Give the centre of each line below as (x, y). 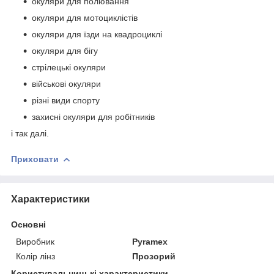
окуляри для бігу (65, 50)
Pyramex (150, 241)
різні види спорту (66, 100)
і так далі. (30, 133)
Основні (28, 224)
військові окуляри (66, 83)
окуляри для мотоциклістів (85, 17)
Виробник (35, 241)
